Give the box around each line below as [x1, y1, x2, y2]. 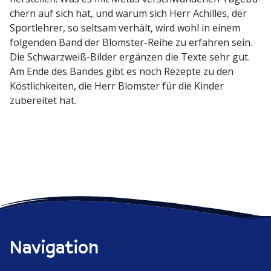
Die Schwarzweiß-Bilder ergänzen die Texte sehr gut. [10, 50, 250, 64]
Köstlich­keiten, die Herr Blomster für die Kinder [10, 79, 224, 93]
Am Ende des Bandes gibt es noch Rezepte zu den [10, 65, 233, 79]
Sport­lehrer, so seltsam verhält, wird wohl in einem [10, 21, 240, 35]
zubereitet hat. [10, 94, 76, 108]
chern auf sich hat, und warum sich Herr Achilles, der [10, 7, 247, 21]
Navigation [10, 235, 99, 260]
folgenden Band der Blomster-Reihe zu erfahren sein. [10, 36, 252, 50]
